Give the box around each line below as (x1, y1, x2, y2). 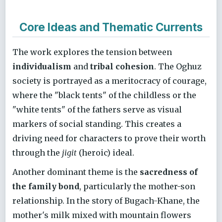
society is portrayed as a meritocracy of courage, (12, 76, 207, 86)
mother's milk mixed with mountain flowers (12, 210, 191, 220)
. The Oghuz (154, 61, 202, 72)
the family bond (12, 181, 79, 191)
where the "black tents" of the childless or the (12, 90, 196, 101)
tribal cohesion (90, 61, 154, 72)
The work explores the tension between (12, 47, 172, 57)
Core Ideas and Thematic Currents (19, 20, 203, 34)
